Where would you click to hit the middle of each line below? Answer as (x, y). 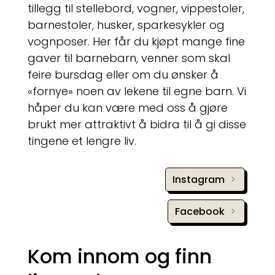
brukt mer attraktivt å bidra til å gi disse (137, 124)
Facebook (199, 211)
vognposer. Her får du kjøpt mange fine (136, 41)
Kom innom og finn (119, 257)
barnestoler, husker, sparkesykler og (126, 25)
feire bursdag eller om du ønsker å (123, 74)
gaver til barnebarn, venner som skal (129, 58)
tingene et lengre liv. (82, 141)
